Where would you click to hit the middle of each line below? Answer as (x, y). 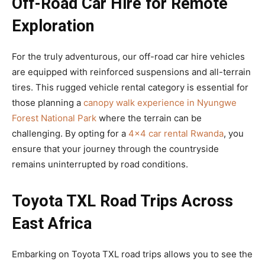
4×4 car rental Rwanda (176, 134)
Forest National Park (54, 118)
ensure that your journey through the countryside (115, 149)
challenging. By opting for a (70, 134)
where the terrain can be (149, 118)
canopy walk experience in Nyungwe (160, 103)
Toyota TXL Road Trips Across (122, 201)
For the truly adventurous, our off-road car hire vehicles (128, 57)
